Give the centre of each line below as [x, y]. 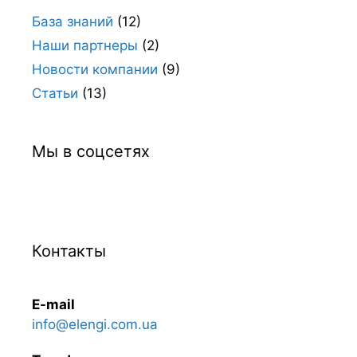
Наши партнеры [85, 45]
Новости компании [95, 69]
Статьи [55, 93]
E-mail [53, 304]
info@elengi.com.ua [95, 324]
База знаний [73, 21]
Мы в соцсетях [91, 151]
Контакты [69, 251]
